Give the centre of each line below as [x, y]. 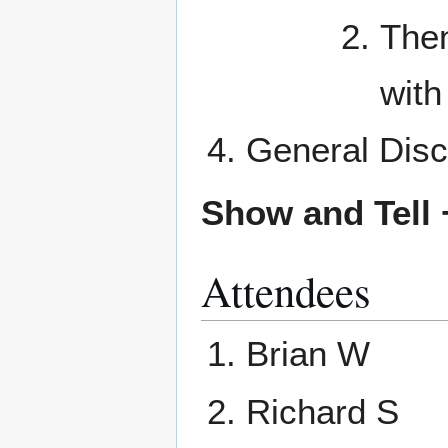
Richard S [322, 411]
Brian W [307, 354]
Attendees [286, 290]
